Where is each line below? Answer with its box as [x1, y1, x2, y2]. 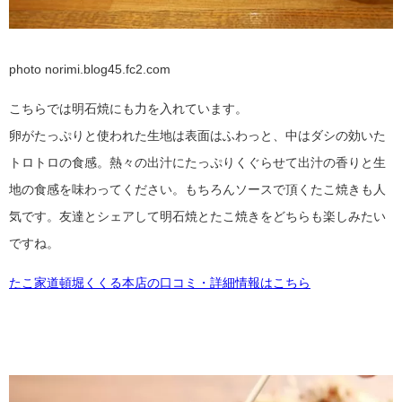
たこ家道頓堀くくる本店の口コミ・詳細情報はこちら [9, 275, 310, 289]
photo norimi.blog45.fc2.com [9, 62, 170, 75]
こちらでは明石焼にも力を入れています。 [9, 101, 248, 115]
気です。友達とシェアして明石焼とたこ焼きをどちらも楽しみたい [9, 209, 386, 223]
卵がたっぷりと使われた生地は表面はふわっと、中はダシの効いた [9, 128, 386, 142]
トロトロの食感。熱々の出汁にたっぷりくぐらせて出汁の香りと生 [9, 155, 386, 169]
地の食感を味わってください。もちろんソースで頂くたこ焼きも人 [9, 182, 386, 196]
